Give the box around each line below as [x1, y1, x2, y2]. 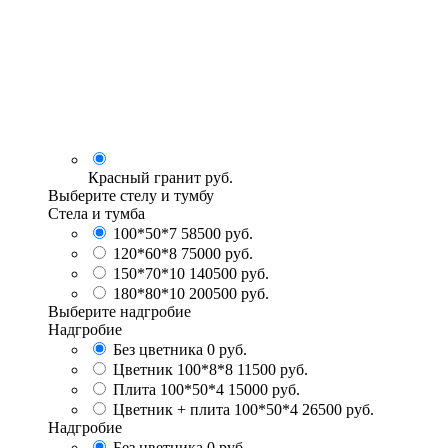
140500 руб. [189, 264, 269, 282]
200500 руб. [189, 284, 269, 302]
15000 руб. [228, 380, 300, 398]
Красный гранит [88, 168, 201, 186]
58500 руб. [181, 224, 253, 242]
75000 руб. [181, 244, 253, 262]
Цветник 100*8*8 [113, 360, 233, 378]
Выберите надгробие [48, 302, 191, 320]
